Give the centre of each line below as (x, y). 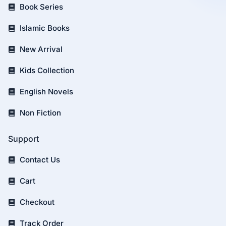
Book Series (41, 7)
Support (23, 139)
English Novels (46, 92)
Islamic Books (44, 28)
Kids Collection (47, 70)
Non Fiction (40, 113)
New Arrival (41, 49)
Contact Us (40, 160)
